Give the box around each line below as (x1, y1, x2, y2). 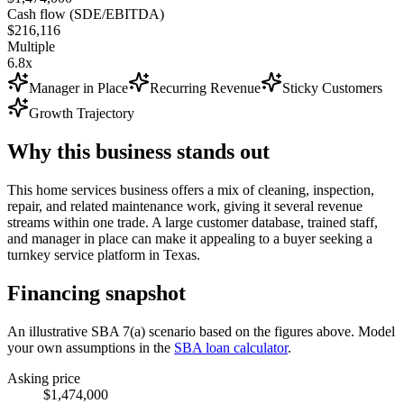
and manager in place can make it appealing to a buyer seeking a (7, 230, 372, 246)
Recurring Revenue (150, 79, 261, 96)
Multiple (7, 38, 55, 54)
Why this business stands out (7, 139, 270, 163)
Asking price (7, 370, 80, 386)
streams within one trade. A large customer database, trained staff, (7, 214, 378, 230)
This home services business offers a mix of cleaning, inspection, (7, 181, 374, 197)
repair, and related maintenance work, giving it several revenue (7, 197, 363, 214)
